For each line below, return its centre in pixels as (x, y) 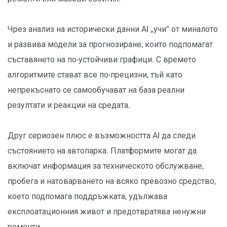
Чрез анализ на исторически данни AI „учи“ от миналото (113, 29)
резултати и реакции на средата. (69, 105)
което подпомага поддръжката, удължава (87, 197)
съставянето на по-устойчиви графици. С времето (102, 60)
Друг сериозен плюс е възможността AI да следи (102, 136)
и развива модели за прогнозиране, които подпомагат (110, 45)
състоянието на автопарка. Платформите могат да (102, 151)
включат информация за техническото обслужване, (106, 166)
